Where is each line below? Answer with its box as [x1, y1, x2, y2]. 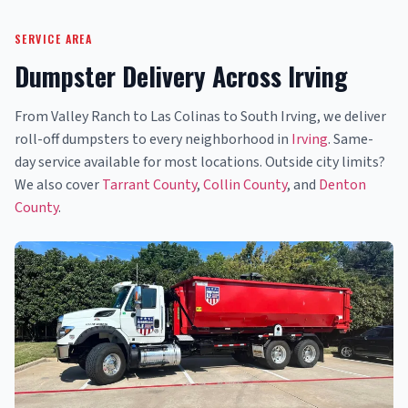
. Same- [328, 129, 373, 150]
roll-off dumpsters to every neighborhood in [15, 129, 291, 150]
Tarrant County [102, 175, 197, 196]
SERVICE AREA [15, 31, 93, 47]
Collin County [203, 175, 287, 196]
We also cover [15, 175, 102, 196]
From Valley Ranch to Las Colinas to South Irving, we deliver [15, 107, 386, 127]
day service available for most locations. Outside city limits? [15, 152, 385, 173]
